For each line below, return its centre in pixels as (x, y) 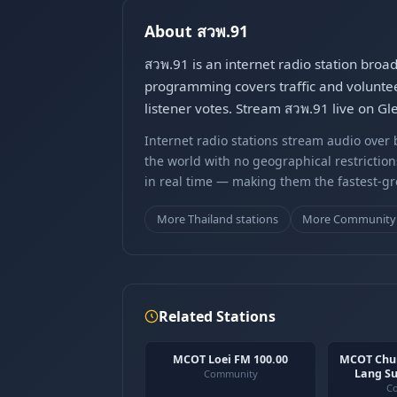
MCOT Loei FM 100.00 (230, 359)
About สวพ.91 (196, 31)
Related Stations (217, 316)
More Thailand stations (217, 218)
